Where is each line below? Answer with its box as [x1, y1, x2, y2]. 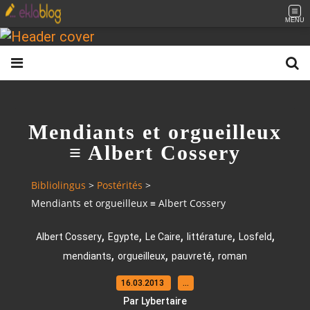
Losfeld [238, 230, 272, 242]
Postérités [97, 179, 143, 192]
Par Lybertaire [123, 295, 187, 307]
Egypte [107, 230, 139, 242]
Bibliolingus [31, 179, 86, 192]
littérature [186, 230, 232, 242]
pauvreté [172, 250, 212, 262]
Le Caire [145, 230, 181, 242]
